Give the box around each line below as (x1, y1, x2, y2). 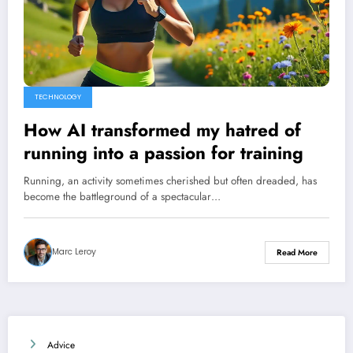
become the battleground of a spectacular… (24, 189, 221, 205)
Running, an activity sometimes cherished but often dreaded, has (24, 173, 317, 189)
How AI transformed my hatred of (24, 117, 301, 143)
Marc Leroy (52, 246, 96, 258)
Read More (277, 246, 318, 258)
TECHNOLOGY (35, 92, 81, 102)
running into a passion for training (24, 140, 303, 166)
